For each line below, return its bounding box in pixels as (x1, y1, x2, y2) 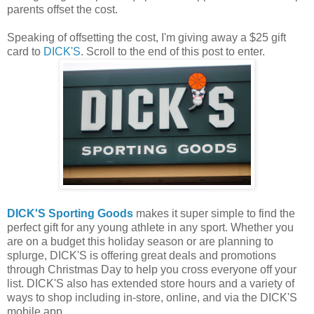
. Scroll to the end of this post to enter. (81, 46, 265, 58)
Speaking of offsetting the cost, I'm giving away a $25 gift (7, 32, 286, 44)
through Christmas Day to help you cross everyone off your (7, 264, 296, 276)
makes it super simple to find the (133, 207, 295, 220)
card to (7, 46, 43, 58)
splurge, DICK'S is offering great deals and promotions (7, 250, 276, 262)
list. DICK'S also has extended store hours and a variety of (7, 278, 294, 290)
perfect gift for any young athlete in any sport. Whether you (7, 221, 294, 234)
